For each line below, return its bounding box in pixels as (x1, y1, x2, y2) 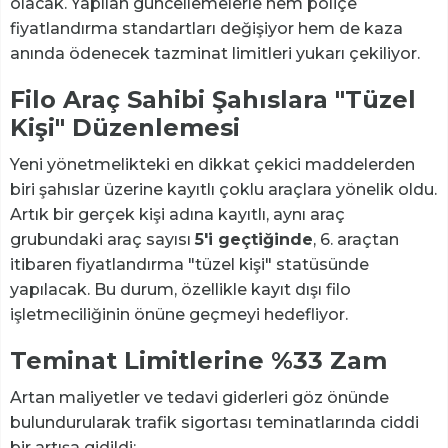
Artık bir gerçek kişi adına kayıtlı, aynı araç (10, 205, 345, 225)
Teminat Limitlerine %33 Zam (10, 346, 387, 376)
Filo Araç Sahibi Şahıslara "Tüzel (10, 85, 416, 115)
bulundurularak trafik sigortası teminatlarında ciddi (10, 413, 419, 433)
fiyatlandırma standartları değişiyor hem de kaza (10, 19, 403, 39)
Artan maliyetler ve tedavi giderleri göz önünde (10, 388, 389, 408)
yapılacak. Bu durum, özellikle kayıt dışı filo (10, 280, 351, 300)
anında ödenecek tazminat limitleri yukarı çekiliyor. (10, 44, 420, 64)
